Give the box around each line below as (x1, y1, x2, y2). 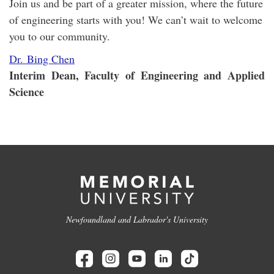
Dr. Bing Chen (9, 51, 75, 67)
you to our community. (9, 29, 110, 44)
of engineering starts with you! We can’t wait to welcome (9, 12, 262, 28)
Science (9, 84, 44, 100)
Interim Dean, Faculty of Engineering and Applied (9, 67, 265, 84)
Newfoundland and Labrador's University (66, 213, 208, 226)
